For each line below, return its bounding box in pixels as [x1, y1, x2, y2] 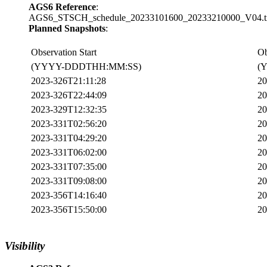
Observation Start [31, 46, 97, 57]
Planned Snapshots [29, 23, 105, 33]
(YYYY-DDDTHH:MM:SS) [31, 61, 141, 72]
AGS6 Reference [29, 1, 96, 12]
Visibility [5, 239, 45, 252]
